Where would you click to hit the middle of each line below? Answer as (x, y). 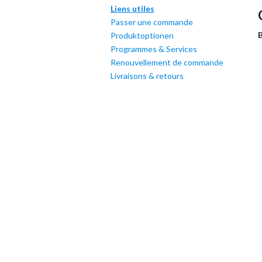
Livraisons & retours (147, 76)
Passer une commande (151, 22)
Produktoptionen (142, 35)
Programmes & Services (154, 49)
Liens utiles (132, 8)
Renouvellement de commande (167, 62)
